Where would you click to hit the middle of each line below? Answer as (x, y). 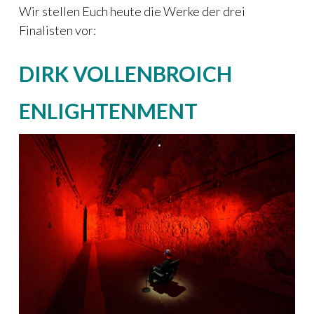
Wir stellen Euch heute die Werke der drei (132, 11)
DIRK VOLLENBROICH (125, 74)
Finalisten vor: (57, 30)
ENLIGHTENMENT (108, 111)
